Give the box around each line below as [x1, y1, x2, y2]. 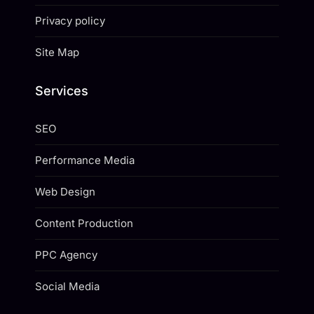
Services [35, 83, 88, 98]
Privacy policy [35, 13, 105, 27]
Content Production [35, 216, 133, 230]
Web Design [35, 184, 95, 198]
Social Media [35, 279, 100, 293]
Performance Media [35, 153, 135, 167]
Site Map [35, 45, 79, 59]
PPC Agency [35, 247, 100, 261]
